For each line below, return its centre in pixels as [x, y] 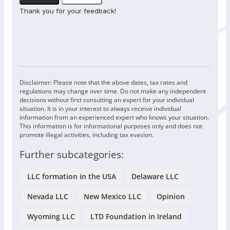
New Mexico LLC [112, 197]
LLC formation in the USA [72, 177]
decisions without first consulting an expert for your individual [107, 100]
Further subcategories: [72, 155]
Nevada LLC [48, 197]
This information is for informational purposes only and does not [111, 126]
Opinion [171, 197]
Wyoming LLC [51, 217]
